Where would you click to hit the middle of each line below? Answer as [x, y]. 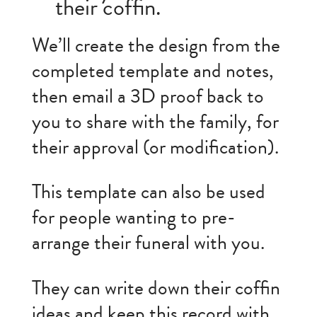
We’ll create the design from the [156, 45]
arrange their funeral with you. [148, 243]
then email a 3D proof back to [148, 96]
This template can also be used [148, 192]
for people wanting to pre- [133, 218]
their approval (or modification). [155, 147]
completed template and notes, [152, 71]
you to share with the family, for [155, 122]
